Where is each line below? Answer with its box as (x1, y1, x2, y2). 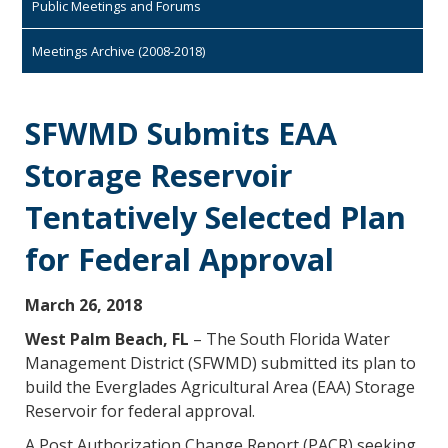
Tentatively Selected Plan (25, 197, 406, 238)
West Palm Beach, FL (25, 328, 189, 351)
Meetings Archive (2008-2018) (32, 42, 205, 60)
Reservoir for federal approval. (25, 400, 255, 423)
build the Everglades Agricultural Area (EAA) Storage (25, 376, 415, 399)
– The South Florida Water (189, 328, 390, 351)
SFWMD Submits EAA (25, 113, 337, 154)
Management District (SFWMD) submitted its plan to (25, 352, 416, 375)
